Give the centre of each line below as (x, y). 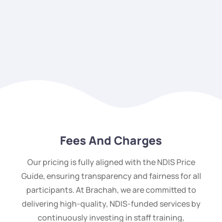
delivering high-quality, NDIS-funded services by (111, 203)
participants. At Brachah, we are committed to (111, 190)
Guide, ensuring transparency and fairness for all (111, 176)
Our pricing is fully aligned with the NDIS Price (111, 162)
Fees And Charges (111, 140)
